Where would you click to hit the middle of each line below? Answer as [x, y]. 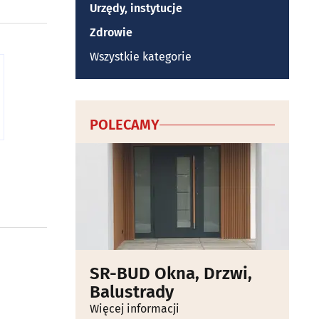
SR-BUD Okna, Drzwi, [171, 273]
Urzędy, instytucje [136, 8]
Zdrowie [111, 32]
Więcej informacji [135, 309]
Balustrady [132, 292]
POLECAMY [125, 125]
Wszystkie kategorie [141, 57]
